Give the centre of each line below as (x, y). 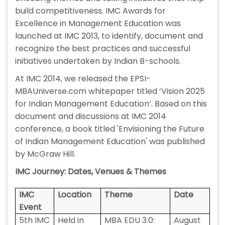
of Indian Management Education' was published (110, 142)
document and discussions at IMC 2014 (91, 117)
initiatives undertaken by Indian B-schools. (98, 61)
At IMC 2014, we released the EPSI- (83, 79)
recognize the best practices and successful (103, 49)
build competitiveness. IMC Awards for (90, 11)
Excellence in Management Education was (98, 24)
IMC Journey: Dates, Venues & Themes (91, 172)
